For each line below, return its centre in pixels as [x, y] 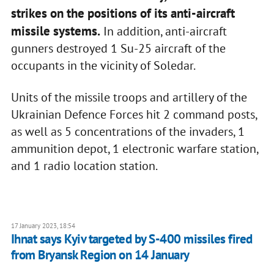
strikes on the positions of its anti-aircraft [123, 13]
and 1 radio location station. [85, 166]
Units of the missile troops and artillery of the [129, 98]
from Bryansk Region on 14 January [100, 255]
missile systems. [55, 31]
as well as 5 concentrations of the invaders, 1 [128, 132]
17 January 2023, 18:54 [43, 226]
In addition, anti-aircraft [163, 31]
